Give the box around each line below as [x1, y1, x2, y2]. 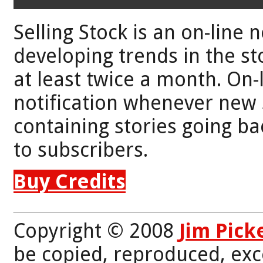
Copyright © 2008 [14, 218, 179, 242]
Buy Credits [14, 169, 126, 193]
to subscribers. [14, 137, 148, 161]
